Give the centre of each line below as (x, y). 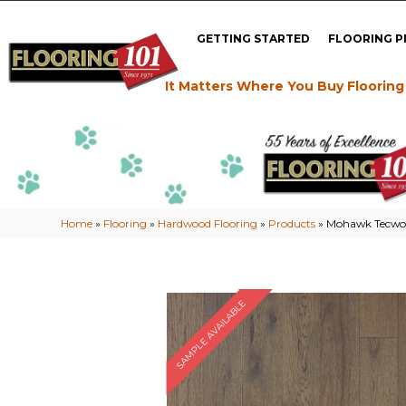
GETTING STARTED (254, 38)
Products (292, 223)
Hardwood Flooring (208, 223)
